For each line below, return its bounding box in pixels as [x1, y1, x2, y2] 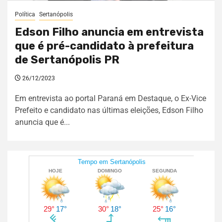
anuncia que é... [15, 117, 70, 127]
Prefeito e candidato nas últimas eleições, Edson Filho [15, 105, 203, 115]
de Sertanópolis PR [15, 53, 119, 66]
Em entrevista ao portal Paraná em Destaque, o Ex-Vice [15, 93, 206, 103]
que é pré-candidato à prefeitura [15, 39, 194, 53]
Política [15, 10, 35, 18]
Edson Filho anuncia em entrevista [15, 25, 204, 39]
